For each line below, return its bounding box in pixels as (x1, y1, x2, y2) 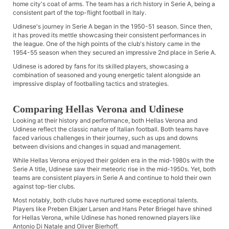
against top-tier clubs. (13, 182, 75, 191)
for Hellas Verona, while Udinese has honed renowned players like (13, 214, 200, 222)
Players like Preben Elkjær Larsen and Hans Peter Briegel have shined (13, 205, 212, 213)
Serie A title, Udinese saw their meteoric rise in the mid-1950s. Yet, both (13, 165, 216, 173)
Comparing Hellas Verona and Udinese (13, 103, 184, 115)
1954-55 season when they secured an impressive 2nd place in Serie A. (13, 49, 216, 57)
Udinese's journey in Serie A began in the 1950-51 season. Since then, (13, 22, 212, 31)
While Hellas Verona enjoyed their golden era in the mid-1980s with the (13, 156, 214, 165)
